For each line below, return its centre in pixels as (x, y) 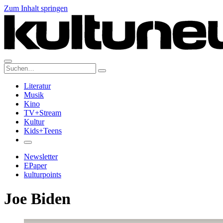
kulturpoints (43, 174)
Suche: (14, 67)
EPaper (35, 166)
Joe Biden (37, 199)
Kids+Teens (43, 131)
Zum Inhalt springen (36, 8)
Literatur (37, 86)
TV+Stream (43, 113)
